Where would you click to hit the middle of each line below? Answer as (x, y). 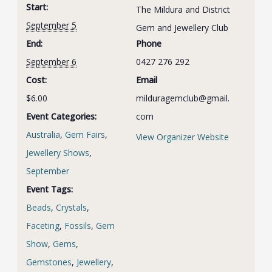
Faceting (43, 226)
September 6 (52, 62)
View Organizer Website (182, 137)
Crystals (72, 207)
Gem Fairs (85, 134)
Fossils (78, 226)
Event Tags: (50, 189)
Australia (43, 134)
